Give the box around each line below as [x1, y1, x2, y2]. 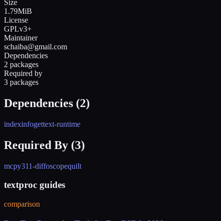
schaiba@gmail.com [4, 42, 67, 51]
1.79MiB [4, 6, 32, 15]
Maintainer [4, 33, 37, 42]
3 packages [4, 77, 38, 86]
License [4, 15, 28, 24]
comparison [4, 199, 40, 208]
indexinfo [4, 119, 34, 128]
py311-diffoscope [13, 161, 68, 170]
